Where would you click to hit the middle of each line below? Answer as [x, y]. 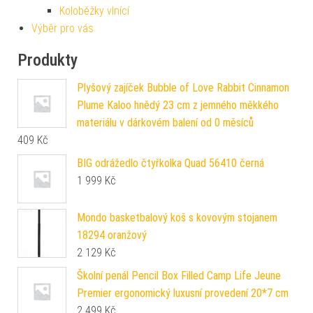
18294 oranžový [112, 235]
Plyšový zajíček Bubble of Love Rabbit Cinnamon [183, 87]
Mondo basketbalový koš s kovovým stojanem [177, 217]
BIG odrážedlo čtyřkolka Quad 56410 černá [170, 163]
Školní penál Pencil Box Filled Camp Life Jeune [179, 275]
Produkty [48, 60]
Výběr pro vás [63, 28]
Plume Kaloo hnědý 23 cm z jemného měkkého [178, 105]
